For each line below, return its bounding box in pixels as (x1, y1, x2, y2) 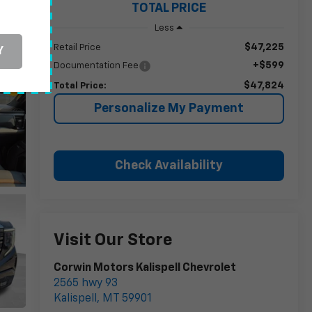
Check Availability (114, 159, 223, 172)
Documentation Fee (53, 61, 139, 70)
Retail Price (53, 42, 101, 52)
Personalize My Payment (93, 102, 244, 115)
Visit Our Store (53, 232, 173, 249)
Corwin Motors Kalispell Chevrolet (53, 263, 236, 274)
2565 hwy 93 (53, 278, 118, 290)
